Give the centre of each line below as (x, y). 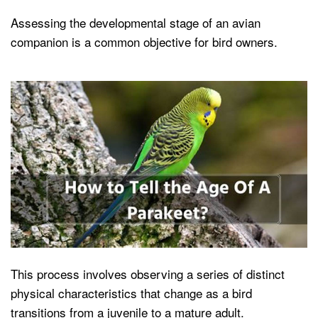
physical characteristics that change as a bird (131, 293)
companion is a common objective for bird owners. (144, 42)
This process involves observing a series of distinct (148, 274)
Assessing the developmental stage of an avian (136, 22)
